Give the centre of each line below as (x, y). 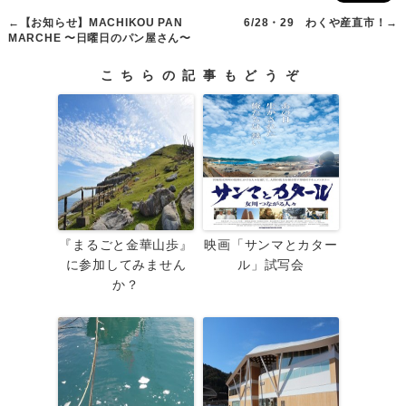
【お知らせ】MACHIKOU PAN (101, 22)
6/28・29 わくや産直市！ (315, 22)
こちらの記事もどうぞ (203, 75)
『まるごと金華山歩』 (126, 244)
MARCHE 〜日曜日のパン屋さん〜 (99, 38)
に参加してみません (126, 264)
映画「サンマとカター (271, 244)
